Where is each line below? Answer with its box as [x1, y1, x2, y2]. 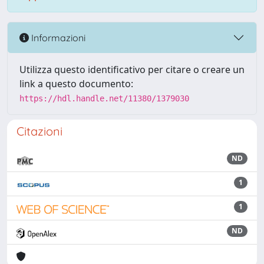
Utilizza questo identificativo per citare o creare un [19, 63, 245, 76]
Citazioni [16, 124, 62, 138]
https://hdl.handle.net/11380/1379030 [19, 94, 189, 103]
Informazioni [29, 31, 85, 44]
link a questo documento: [19, 77, 133, 90]
